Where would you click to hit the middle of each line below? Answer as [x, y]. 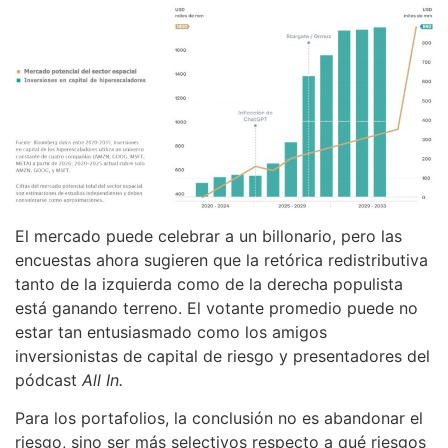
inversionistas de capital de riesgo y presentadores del [222, 355]
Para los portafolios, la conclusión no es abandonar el [219, 418]
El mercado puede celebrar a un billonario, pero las [208, 235]
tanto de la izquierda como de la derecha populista [209, 283]
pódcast [48, 379]
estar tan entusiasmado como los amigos [171, 331]
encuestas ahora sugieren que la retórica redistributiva [221, 259]
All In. [102, 379]
